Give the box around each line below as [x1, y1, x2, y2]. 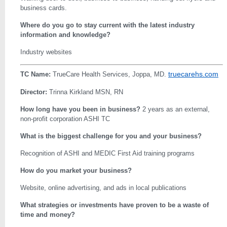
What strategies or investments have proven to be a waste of [20, 201, 209, 209]
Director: [20, 88, 49, 96]
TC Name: [20, 70, 53, 78]
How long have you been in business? [20, 105, 142, 113]
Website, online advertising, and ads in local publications [20, 184, 186, 192]
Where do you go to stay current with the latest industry [20, 21, 195, 29]
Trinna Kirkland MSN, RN [49, 88, 123, 96]
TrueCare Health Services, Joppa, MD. [53, 70, 168, 78]
